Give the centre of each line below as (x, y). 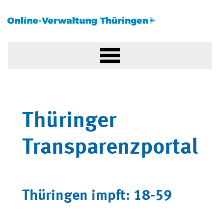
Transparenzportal (110, 148)
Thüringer (69, 122)
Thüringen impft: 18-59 (97, 196)
